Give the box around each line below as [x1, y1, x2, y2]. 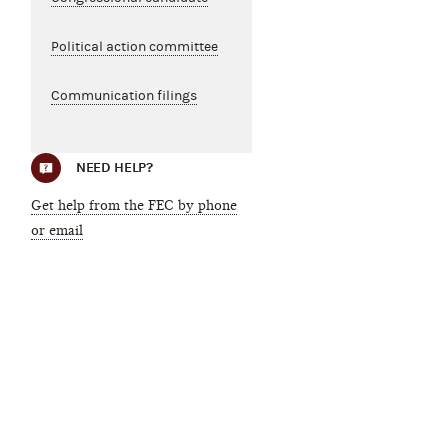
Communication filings [50, 88, 197, 105]
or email [30, 222, 83, 240]
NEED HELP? [75, 159, 153, 177]
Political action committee [50, 39, 218, 56]
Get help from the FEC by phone [30, 197, 237, 215]
